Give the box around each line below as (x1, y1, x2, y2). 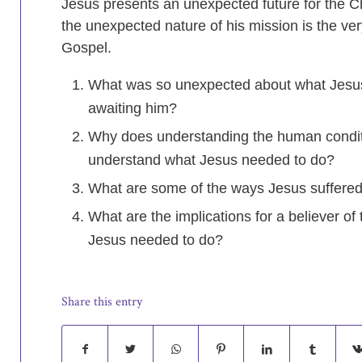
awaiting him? (88, 99, 182, 116)
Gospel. (61, 39, 112, 56)
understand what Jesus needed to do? (88, 151, 339, 168)
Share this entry (61, 293, 143, 310)
